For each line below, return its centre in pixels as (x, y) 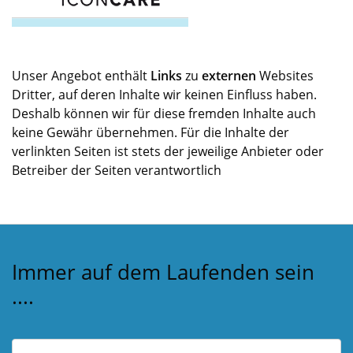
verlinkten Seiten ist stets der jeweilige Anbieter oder (168, 152)
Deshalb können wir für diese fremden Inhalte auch (164, 114)
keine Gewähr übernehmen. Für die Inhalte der (150, 133)
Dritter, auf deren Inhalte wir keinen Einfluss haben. (164, 95)
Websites (285, 76)
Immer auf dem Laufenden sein (163, 272)
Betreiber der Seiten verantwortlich (117, 171)
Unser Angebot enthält (81, 76)
